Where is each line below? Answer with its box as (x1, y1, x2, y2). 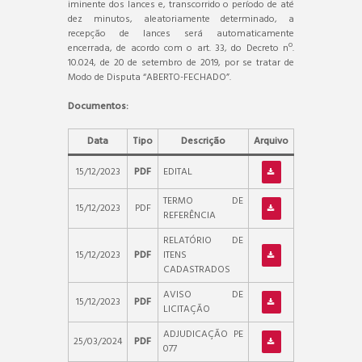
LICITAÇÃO (163, 301, 210, 318)
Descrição (181, 133, 225, 149)
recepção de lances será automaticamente (68, 25, 294, 42)
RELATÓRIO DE (163, 232, 243, 249)
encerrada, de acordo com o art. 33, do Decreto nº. (68, 40, 294, 57)
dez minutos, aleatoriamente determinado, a (68, 11, 294, 27)
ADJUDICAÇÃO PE (163, 326, 243, 343)
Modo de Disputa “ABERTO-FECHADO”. (68, 69, 231, 86)
